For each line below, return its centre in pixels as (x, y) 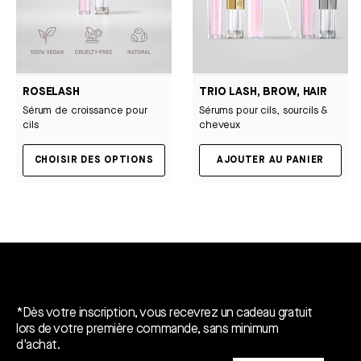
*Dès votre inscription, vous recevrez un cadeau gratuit (164, 313)
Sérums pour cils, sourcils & (263, 110)
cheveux (220, 124)
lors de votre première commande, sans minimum (147, 329)
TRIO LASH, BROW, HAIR (263, 91)
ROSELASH (51, 91)
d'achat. (38, 345)
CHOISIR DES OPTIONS (94, 160)
